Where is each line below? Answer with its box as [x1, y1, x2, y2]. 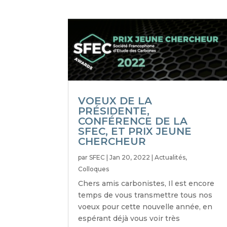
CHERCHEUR [78, 135, 146, 147]
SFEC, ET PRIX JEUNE [78, 125, 192, 137]
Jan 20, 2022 [109, 153, 150, 161]
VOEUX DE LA [78, 94, 153, 107]
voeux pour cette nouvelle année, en [78, 202, 213, 211]
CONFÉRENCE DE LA [78, 115, 188, 127]
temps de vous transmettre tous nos [78, 190, 213, 200]
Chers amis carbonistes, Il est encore [78, 178, 215, 188]
